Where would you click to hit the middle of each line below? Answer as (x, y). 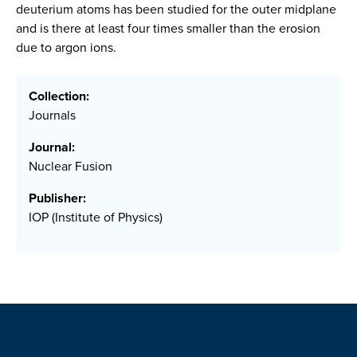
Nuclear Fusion (71, 167)
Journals (52, 116)
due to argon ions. (66, 47)
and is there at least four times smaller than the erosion (168, 28)
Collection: (59, 96)
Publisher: (57, 198)
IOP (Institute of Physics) (96, 218)
